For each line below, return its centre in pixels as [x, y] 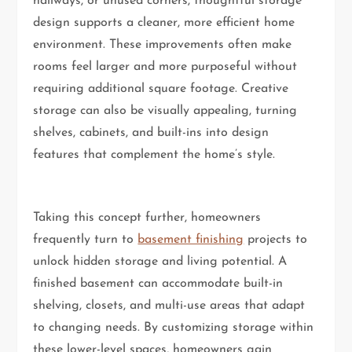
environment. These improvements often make [163, 45]
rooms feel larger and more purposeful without [165, 67]
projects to [276, 240]
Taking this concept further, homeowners [147, 218]
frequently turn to [86, 240]
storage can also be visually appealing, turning [165, 111]
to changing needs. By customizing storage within [174, 328]
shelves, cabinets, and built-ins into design [151, 133]
